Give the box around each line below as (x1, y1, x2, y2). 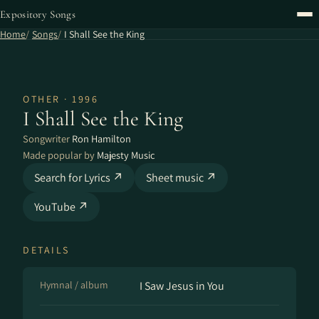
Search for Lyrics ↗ (34, 170, 123, 185)
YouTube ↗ (34, 199, 88, 214)
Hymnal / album (40, 278, 108, 291)
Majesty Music (97, 148, 155, 162)
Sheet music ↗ (146, 170, 216, 185)
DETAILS (23, 244, 70, 256)
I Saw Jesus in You (140, 278, 224, 293)
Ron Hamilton (72, 132, 131, 145)
